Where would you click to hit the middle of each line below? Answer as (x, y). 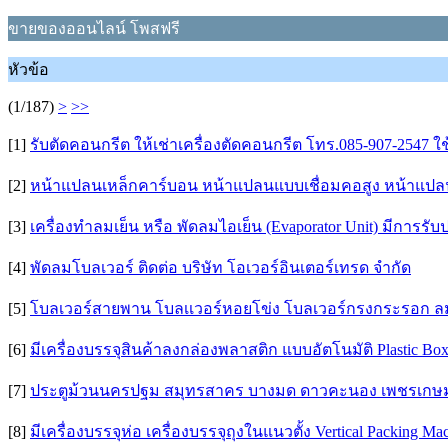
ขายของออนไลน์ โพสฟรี (94, 28)
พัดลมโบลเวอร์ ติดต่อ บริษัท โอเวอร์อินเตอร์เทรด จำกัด (220, 267)
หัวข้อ (28, 69)
